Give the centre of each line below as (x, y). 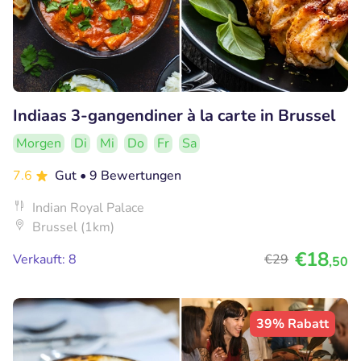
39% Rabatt (293, 324)
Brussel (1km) (73, 227)
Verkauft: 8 (45, 259)
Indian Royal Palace (88, 207)
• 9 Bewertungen (131, 175)
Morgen (39, 143)
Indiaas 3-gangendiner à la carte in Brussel (174, 115)
